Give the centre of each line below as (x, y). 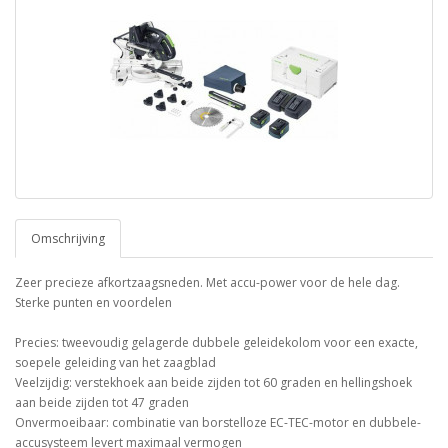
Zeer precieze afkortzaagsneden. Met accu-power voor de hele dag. (207, 283)
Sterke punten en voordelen (93, 303)
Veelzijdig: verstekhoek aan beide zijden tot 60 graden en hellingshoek (213, 383)
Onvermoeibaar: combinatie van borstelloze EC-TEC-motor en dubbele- (218, 423)
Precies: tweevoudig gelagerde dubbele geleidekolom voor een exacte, (216, 343)
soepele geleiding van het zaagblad (115, 363)
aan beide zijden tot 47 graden (102, 403)
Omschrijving (68, 239)
